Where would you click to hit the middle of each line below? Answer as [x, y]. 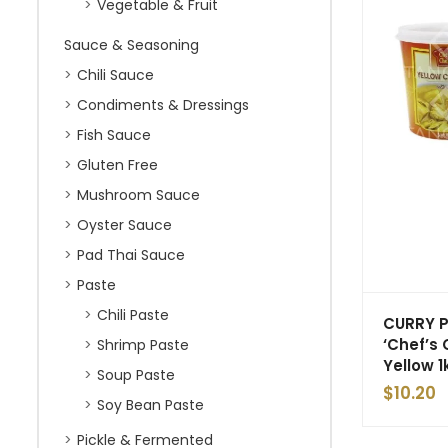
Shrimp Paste [143, 345]
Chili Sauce [115, 75]
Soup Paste [136, 375]
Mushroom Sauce [138, 195]
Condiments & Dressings [163, 105]
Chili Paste [133, 315]
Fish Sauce [114, 135]
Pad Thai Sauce [131, 255]
